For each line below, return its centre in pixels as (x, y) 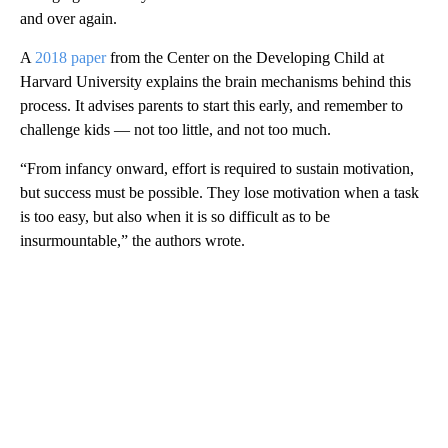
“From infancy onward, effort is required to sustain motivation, (217, 168)
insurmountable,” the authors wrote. (132, 240)
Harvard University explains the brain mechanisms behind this (215, 81)
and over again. (68, 18)
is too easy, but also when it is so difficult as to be (175, 216)
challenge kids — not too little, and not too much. (175, 129)
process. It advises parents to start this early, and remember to (211, 105)
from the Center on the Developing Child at (245, 57)
